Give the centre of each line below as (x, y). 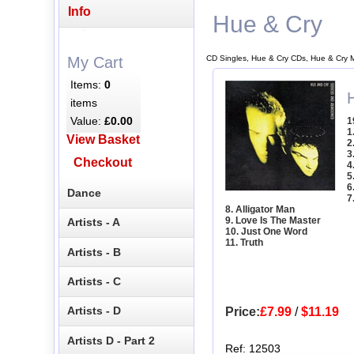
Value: (88, 121)
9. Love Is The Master (273, 221)
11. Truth (244, 243)
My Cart (95, 62)
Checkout (103, 163)
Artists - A (94, 222)
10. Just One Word (266, 232)
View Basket (103, 140)
